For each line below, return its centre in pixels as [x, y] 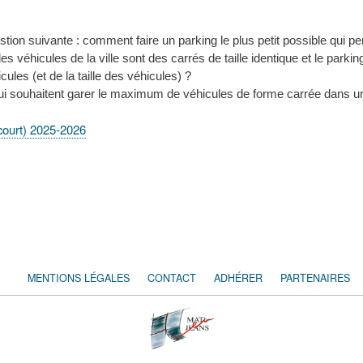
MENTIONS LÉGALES [79, 278]
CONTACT [172, 278]
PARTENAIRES [315, 278]
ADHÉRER [238, 278]
